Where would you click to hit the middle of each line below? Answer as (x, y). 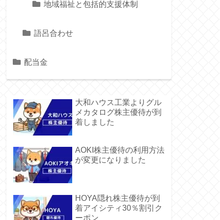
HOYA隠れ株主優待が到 (118, 198)
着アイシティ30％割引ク (119, 208)
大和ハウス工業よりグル (118, 102)
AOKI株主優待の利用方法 (120, 150)
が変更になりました (110, 160)
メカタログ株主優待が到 (118, 112)
